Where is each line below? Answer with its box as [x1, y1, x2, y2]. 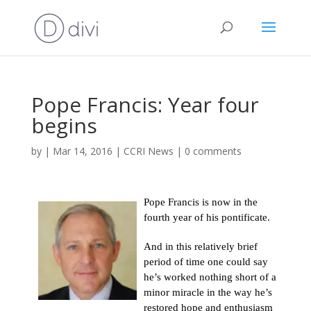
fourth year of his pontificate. [143, 212, 270, 223]
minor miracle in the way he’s [143, 287, 272, 298]
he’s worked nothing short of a [143, 271, 276, 283]
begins [31, 111, 97, 140]
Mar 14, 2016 [52, 144, 112, 158]
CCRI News [123, 144, 174, 158]
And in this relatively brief [143, 241, 258, 252]
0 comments [184, 144, 242, 158]
